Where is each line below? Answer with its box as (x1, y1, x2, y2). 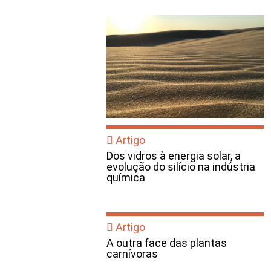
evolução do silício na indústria (106, 160, 255, 173)
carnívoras (106, 247, 158, 260)
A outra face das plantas (106, 237, 227, 249)
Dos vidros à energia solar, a (106, 149, 241, 162)
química (106, 171, 145, 184)
